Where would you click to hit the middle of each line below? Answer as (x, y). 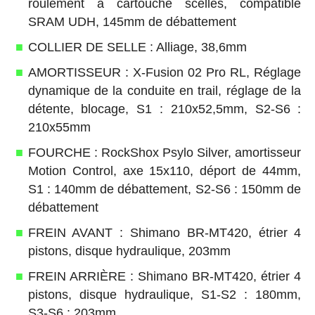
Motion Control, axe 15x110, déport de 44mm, (165, 171)
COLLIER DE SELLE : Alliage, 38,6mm (137, 47)
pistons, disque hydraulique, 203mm (129, 251)
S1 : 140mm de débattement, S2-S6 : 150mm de (165, 189)
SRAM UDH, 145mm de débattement (132, 22)
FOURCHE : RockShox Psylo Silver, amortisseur (165, 153)
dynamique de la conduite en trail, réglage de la (165, 91)
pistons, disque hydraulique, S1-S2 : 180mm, (165, 295)
